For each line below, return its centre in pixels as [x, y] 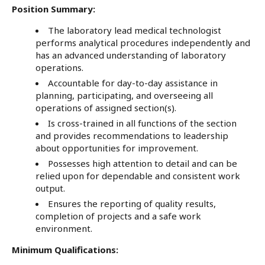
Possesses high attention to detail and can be [143, 163]
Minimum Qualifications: [65, 249]
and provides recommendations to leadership [132, 135]
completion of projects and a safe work [118, 216]
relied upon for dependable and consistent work [138, 175]
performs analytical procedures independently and [143, 42]
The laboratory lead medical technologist [135, 30]
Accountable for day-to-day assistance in [133, 83]
